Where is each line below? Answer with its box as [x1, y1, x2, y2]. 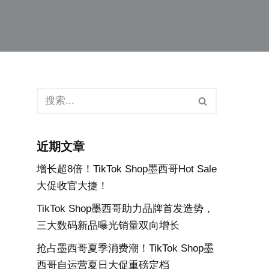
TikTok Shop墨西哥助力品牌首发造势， [37, 203, 214, 214]
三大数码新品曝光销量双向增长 [37, 220, 180, 231]
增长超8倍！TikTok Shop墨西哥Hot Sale [37, 163, 217, 175]
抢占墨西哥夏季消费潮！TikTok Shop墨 [37, 243, 214, 254]
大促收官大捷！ [37, 180, 108, 192]
